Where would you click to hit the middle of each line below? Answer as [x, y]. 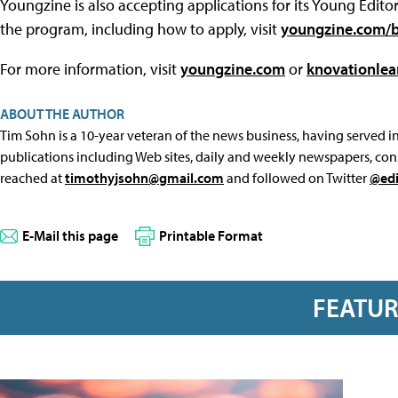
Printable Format [211, 235]
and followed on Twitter [297, 177]
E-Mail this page [70, 235]
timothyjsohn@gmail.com [144, 177]
